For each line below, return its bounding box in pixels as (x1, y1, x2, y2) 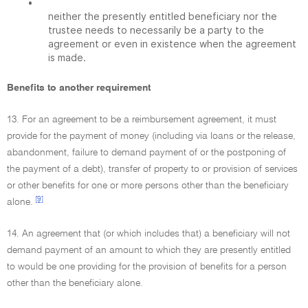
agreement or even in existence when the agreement (48, 38, 296, 49)
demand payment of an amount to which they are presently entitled (7, 245, 291, 255)
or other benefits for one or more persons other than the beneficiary (7, 181, 289, 190)
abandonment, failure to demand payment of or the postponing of (7, 148, 286, 157)
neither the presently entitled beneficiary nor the (48, 10, 277, 22)
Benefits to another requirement (7, 83, 151, 93)
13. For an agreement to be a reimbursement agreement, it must (7, 115, 276, 124)
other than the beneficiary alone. (7, 278, 143, 288)
